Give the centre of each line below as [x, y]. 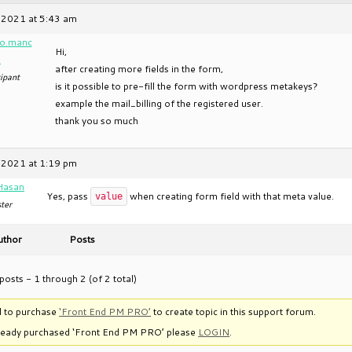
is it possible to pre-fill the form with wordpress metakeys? [187, 86]
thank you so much [97, 121]
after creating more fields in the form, [139, 69]
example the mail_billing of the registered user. [159, 103]
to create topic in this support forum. [234, 311]
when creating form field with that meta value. [231, 196]
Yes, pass [69, 196]
